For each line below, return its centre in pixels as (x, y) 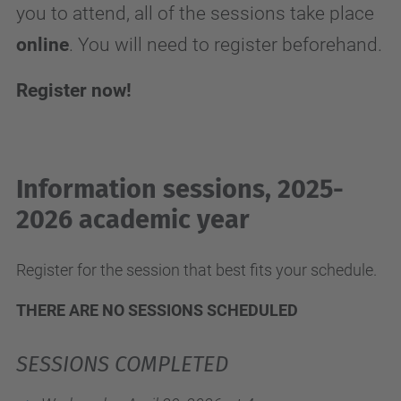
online (43, 44)
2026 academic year (133, 220)
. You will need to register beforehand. (226, 44)
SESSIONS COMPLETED (122, 364)
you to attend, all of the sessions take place (195, 13)
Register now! (74, 90)
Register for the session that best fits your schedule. (196, 270)
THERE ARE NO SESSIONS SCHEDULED (157, 310)
